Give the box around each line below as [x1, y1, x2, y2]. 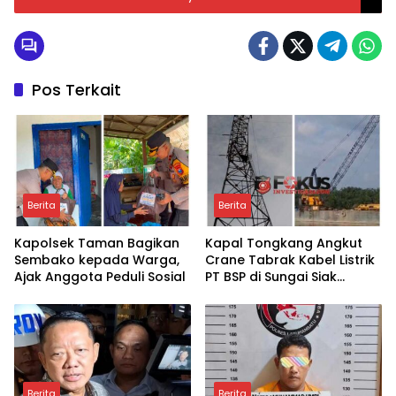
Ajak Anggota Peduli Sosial [14, 267, 186, 286]
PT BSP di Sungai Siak [205, 267, 337, 286]
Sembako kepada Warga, [14, 250, 179, 269]
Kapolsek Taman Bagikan [14, 233, 179, 252]
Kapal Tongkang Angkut [205, 233, 362, 252]
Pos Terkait [32, 79, 121, 101]
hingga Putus [205, 284, 289, 302]
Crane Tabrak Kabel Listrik [205, 250, 375, 269]
